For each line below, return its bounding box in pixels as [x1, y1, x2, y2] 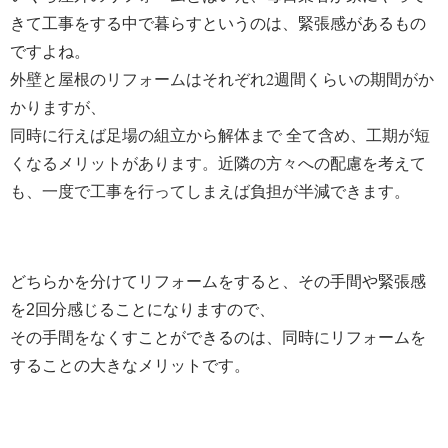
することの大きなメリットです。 [10, 356, 250, 374]
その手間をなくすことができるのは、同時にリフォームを [10, 328, 426, 346]
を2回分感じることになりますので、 [10, 300, 275, 318]
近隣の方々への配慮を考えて [218, 152, 426, 174]
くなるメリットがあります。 [10, 152, 218, 174]
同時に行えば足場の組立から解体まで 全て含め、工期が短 [10, 124, 430, 146]
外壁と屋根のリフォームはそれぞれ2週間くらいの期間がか [10, 68, 434, 90]
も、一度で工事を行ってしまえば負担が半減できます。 [10, 180, 410, 202]
